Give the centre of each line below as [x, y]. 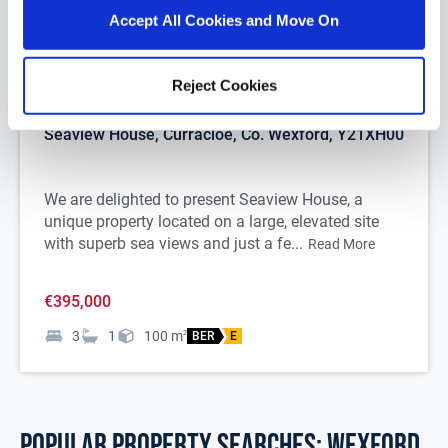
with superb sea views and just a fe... [173, 243]
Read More [341, 244]
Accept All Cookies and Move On [224, 20]
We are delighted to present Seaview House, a [203, 199]
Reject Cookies [224, 85]
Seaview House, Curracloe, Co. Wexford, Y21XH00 [224, 134]
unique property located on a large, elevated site [211, 221]
